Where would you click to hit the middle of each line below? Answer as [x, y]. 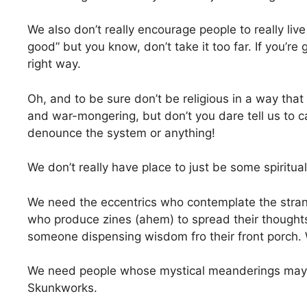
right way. [54, 64]
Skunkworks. [62, 288]
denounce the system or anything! [121, 133]
